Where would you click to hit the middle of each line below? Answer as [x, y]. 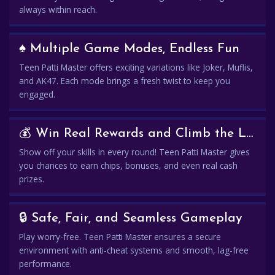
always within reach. [58, 10]
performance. [45, 264]
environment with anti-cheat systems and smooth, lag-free [134, 250]
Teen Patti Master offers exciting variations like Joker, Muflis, [136, 67]
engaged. [37, 94]
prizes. [32, 179]
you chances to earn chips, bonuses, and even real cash [128, 165]
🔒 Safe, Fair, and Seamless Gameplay [130, 218]
